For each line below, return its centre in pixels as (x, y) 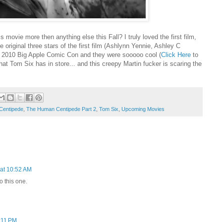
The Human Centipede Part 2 (61, 109)
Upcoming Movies (143, 109)
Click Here (177, 55)
